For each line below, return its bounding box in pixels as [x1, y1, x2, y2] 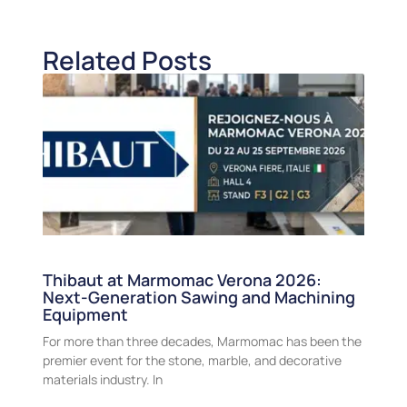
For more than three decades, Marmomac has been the [42, 332, 362, 350]
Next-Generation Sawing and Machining [42, 285, 355, 308]
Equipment [42, 303, 128, 325]
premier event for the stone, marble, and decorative [42, 351, 342, 369]
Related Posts [42, 43, 212, 78]
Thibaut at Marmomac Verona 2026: [42, 268, 322, 291]
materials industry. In [42, 370, 163, 388]
